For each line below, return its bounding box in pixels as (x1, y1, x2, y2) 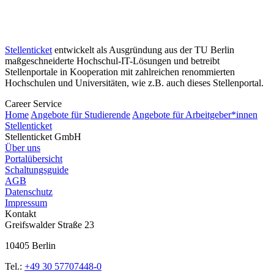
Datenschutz (5, 186, 53, 197)
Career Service (5, 98, 62, 109)
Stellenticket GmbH (5, 131, 81, 142)
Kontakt (5, 208, 36, 219)
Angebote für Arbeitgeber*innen (132, 109, 257, 120)
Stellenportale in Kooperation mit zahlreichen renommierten (5, 66, 235, 77)
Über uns (5, 142, 40, 153)
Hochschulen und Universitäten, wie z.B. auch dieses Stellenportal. (5, 77, 264, 88)
